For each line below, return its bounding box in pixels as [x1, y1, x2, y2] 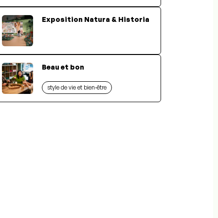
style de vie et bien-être [47, 83, 107, 91]
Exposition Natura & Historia [42, 15, 149, 23]
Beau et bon [42, 62, 84, 71]
